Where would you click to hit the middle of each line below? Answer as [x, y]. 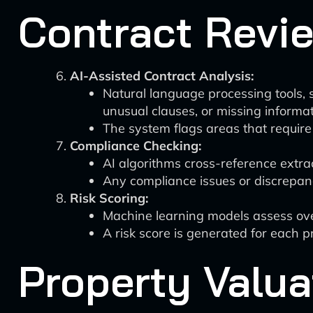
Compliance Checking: [136, 146]
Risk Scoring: [109, 198]
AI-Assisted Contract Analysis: [162, 76]
